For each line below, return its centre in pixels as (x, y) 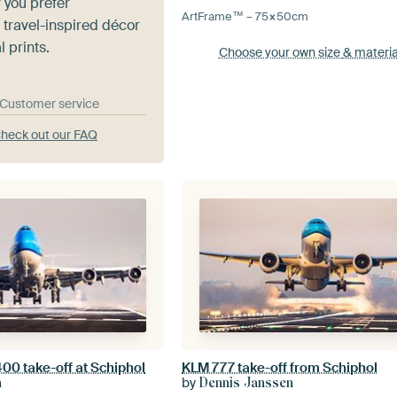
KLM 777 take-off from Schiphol (280, 368)
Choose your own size (280, 52)
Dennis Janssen (247, 383)
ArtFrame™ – (219, 16)
